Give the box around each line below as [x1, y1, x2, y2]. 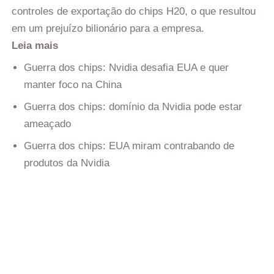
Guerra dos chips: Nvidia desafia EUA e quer [24, 62, 229, 74]
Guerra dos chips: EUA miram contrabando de [24, 140, 234, 152]
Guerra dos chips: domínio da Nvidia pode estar [24, 101, 242, 113]
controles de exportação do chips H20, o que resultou [12, 6, 256, 18]
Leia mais [12, 40, 58, 52]
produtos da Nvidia [24, 157, 109, 169]
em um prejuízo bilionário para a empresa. [12, 23, 204, 35]
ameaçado [24, 118, 71, 130]
